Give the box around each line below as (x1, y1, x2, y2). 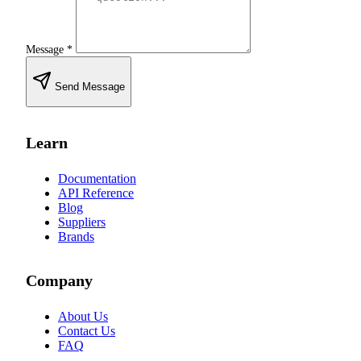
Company (26, 271, 93, 289)
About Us (58, 309, 108, 323)
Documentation (58, 172, 136, 186)
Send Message (55, 80, 125, 93)
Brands (58, 230, 94, 244)
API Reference (58, 186, 134, 201)
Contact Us (58, 323, 115, 338)
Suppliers (58, 215, 106, 230)
